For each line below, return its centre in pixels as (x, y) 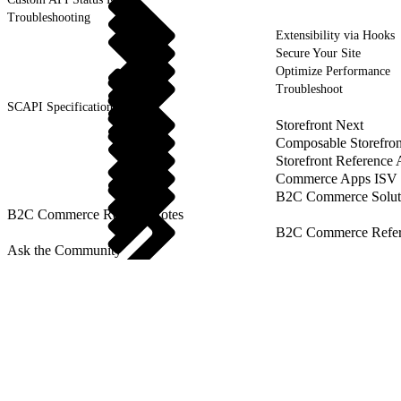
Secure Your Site (318, 53)
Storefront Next (320, 124)
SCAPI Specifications (62, 107)
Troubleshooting (49, 17)
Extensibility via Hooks (335, 35)
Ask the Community (64, 250)
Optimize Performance (333, 71)
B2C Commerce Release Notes (95, 214)
